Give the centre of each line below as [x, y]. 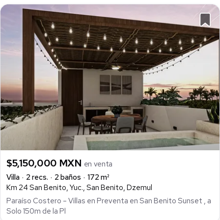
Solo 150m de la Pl [36, 211]
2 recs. [37, 178]
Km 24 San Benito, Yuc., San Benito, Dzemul [79, 188]
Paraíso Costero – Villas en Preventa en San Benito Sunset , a [109, 201]
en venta [98, 164]
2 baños [68, 178]
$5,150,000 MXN [45, 163]
